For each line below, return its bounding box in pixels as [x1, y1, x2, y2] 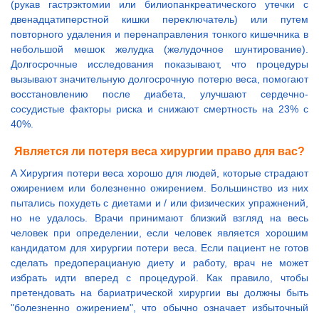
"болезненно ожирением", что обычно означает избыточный [11, 302, 308, 314]
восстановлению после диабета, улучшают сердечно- [11, 88, 308, 100]
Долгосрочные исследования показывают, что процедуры [11, 58, 308, 70]
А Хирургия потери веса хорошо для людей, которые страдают [11, 167, 308, 179]
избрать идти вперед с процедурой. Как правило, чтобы [11, 272, 308, 284]
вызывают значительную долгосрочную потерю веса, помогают [11, 73, 308, 85]
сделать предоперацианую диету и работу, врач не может [11, 257, 308, 269]
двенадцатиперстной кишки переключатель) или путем [11, 14, 308, 26]
